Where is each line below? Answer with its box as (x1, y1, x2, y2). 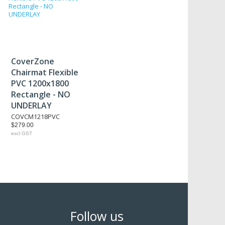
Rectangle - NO (11, 89, 70, 100)
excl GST (11, 131, 32, 136)
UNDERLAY (11, 100, 52, 111)
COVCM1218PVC (11, 112, 60, 121)
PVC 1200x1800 (11, 78, 69, 89)
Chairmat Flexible (11, 67, 78, 78)
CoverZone (11, 56, 54, 67)
